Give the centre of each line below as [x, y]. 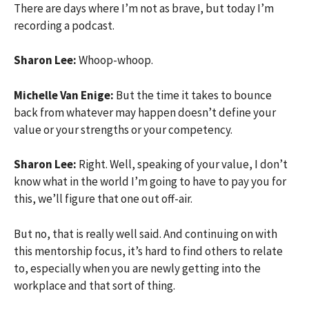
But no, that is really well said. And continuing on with [146, 233]
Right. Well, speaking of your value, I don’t [183, 164]
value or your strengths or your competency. [123, 129]
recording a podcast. [64, 25]
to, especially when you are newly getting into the [137, 268]
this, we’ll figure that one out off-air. [103, 199]
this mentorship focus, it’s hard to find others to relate [148, 251]
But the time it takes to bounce [194, 95]
